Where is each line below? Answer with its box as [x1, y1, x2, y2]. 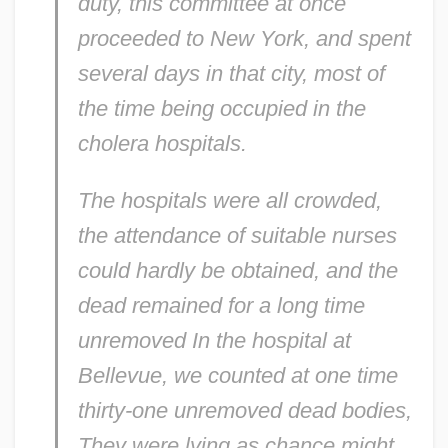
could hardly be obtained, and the [77, 257, 398, 283]
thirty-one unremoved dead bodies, [77, 397, 412, 423]
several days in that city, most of [77, 60, 385, 86]
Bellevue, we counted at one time [77, 362, 398, 388]
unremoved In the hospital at [77, 327, 351, 353]
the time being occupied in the [77, 95, 366, 121]
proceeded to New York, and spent [77, 25, 411, 51]
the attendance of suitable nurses [77, 222, 397, 248]
